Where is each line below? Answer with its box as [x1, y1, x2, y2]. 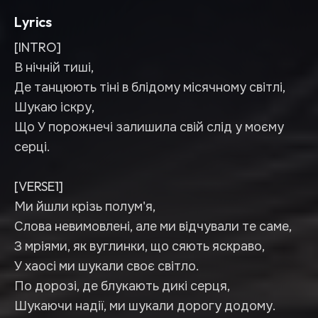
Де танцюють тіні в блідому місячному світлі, [14, 79, 285, 95]
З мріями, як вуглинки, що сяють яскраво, [14, 238, 265, 254]
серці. [14, 138, 50, 155]
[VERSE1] [14, 178, 63, 194]
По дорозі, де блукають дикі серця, [14, 278, 230, 294]
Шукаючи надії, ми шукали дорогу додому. [14, 297, 276, 314]
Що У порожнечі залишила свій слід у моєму [14, 119, 284, 135]
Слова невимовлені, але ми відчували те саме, [14, 218, 292, 234]
